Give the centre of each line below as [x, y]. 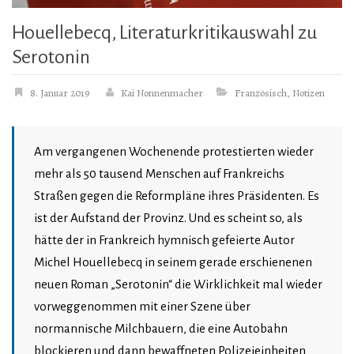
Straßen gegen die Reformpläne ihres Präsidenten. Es [177, 196]
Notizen [309, 93]
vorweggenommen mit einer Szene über [142, 307]
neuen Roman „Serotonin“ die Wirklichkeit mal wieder [178, 284]
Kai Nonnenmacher [162, 93]
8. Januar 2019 [60, 93]
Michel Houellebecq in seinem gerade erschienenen [173, 262]
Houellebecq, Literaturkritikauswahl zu [164, 33]
